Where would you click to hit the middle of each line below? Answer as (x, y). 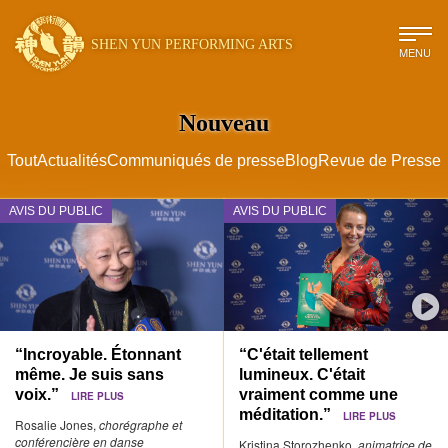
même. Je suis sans (89, 374)
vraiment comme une (319, 394)
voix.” (43, 394)
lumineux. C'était (302, 374)
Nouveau (224, 123)
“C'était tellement (304, 354)
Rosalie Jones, (57, 425)
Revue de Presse (379, 161)
